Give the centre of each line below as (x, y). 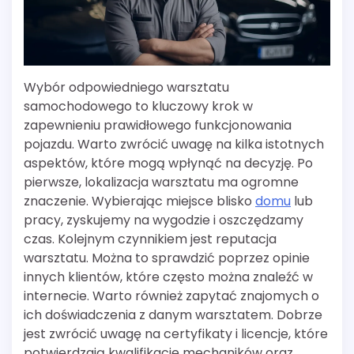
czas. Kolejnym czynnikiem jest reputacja (150, 239)
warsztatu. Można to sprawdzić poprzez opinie (167, 258)
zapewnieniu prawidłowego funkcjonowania (158, 125)
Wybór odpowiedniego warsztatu (126, 87)
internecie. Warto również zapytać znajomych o (171, 296)
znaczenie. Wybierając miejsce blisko (139, 201)
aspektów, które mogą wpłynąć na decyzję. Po (168, 163)
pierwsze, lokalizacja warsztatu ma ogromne (161, 182)
